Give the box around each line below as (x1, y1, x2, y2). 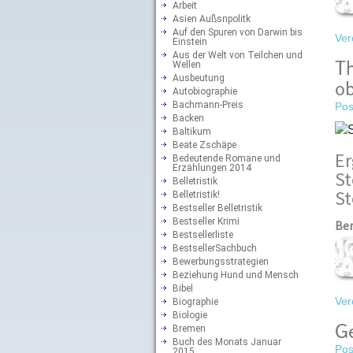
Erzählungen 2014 (173, 162, 251, 173)
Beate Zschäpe (173, 139, 236, 150)
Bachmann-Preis (173, 98, 243, 110)
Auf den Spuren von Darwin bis (173, 26, 303, 38)
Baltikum (173, 125, 211, 137)
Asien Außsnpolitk (173, 13, 251, 24)
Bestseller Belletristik (173, 202, 262, 214)
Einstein (173, 35, 207, 47)
